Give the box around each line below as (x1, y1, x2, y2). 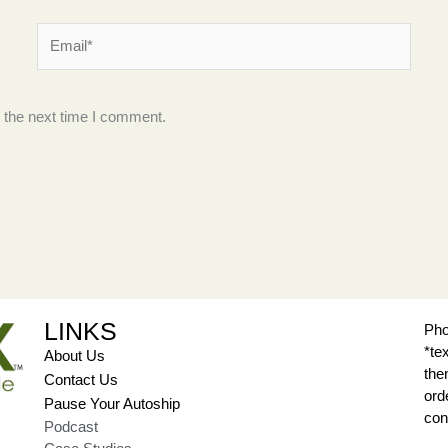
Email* (36, 24, 80, 42)
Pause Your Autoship (43, 395, 180, 413)
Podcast (43, 418, 98, 436)
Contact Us (43, 371, 118, 389)
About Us (43, 347, 105, 365)
